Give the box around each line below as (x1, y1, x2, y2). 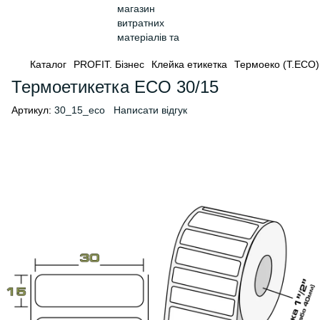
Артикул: (11, 104, 51, 116)
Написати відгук (114, 104, 187, 116)
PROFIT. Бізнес (74, 59, 144, 70)
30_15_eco (51, 104, 105, 116)
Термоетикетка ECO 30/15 (11, 77, 219, 96)
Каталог (30, 59, 66, 70)
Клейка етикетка (151, 59, 227, 70)
